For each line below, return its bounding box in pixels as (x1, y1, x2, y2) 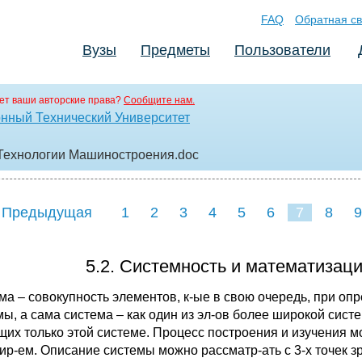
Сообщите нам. (124, 95, 195, 106)
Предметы (141, 42, 210, 58)
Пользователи (234, 42, 330, 58)
